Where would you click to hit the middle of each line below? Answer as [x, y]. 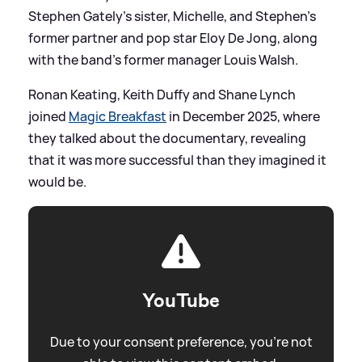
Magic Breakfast [118, 116]
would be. [57, 181]
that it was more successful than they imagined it [177, 160]
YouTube [181, 300]
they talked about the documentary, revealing [167, 138]
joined [48, 116]
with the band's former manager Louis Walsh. [163, 59]
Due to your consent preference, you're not [181, 341]
